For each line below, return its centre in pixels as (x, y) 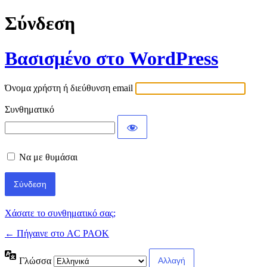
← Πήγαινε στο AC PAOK (57, 234)
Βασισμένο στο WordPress (111, 58)
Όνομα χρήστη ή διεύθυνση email (69, 88)
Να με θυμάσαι (48, 157)
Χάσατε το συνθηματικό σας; (60, 213)
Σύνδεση (40, 24)
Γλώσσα (36, 260)
